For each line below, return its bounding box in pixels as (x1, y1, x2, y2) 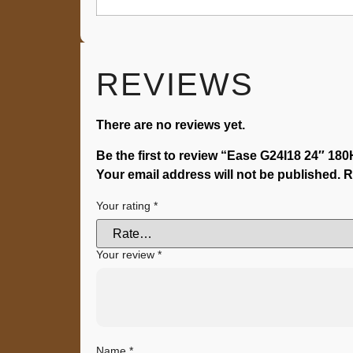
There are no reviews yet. (96, 118, 245, 132)
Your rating (96, 199, 154, 213)
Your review (96, 248, 158, 262)
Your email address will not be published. (96, 167, 340, 181)
